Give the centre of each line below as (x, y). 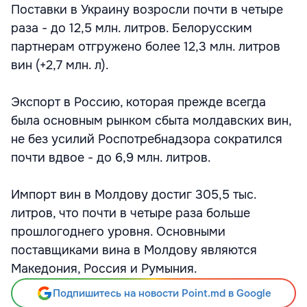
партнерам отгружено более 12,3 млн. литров (146, 47)
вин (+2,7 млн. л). (60, 65)
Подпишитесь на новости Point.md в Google (162, 293)
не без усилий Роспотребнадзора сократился (147, 139)
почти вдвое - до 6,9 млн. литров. (111, 158)
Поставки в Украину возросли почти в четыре (147, 10)
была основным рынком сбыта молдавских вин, (151, 121)
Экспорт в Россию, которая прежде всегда (138, 102)
